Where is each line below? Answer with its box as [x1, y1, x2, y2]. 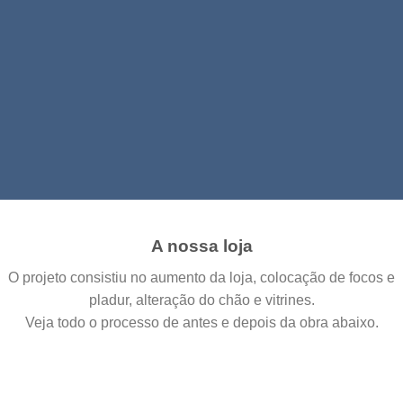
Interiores [135, 109, 268, 142]
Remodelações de [77, 81, 326, 114]
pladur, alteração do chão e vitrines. [88, 291, 315, 308]
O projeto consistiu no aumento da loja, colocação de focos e [8, 269, 395, 285]
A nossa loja [150, 237, 253, 255]
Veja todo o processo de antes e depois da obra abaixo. [24, 314, 379, 330]
